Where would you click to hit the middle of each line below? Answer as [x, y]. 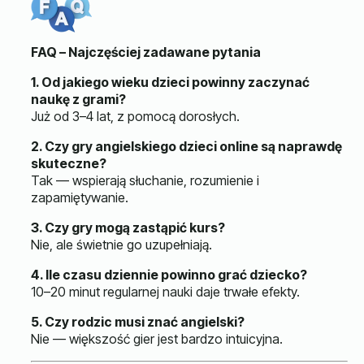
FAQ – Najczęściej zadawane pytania [146, 52]
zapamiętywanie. [80, 197]
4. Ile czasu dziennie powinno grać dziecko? [169, 275]
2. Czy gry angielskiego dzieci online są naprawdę [186, 146]
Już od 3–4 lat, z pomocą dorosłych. [135, 116]
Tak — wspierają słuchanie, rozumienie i [145, 180]
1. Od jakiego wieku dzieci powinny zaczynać [170, 82]
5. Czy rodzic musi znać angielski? [138, 322]
